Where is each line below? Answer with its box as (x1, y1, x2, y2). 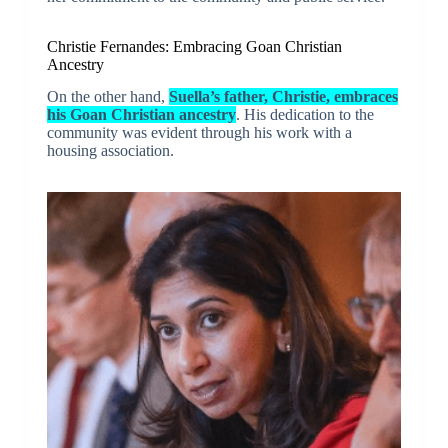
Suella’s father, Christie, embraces (168, 88, 398, 106)
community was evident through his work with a (46, 124, 352, 142)
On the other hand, (46, 88, 169, 106)
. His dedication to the (235, 106, 374, 124)
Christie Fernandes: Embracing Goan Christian (46, 37, 342, 55)
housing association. (46, 142, 174, 160)
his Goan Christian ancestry (46, 106, 236, 124)
